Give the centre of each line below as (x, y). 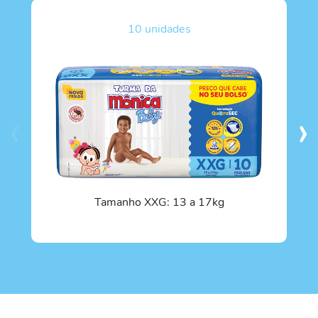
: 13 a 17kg (195, 201)
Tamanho (119, 201)
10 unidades (159, 28)
